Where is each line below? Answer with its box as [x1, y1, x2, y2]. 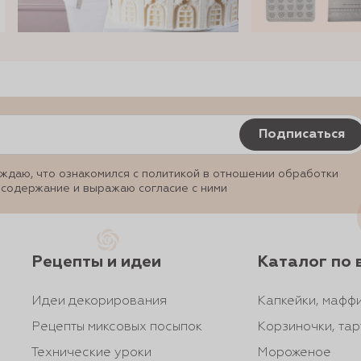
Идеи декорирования [31, 295, 167, 308]
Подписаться [259, 128, 345, 141]
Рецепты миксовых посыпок [31, 321, 202, 334]
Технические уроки [31, 346, 151, 359]
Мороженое [257, 346, 331, 359]
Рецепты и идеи [31, 254, 161, 270]
